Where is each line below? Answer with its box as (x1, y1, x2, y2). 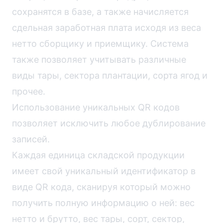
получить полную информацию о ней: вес (12, 197, 195, 208)
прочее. (12, 86, 45, 97)
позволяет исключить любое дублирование (12, 117, 206, 128)
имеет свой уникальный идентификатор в (12, 165, 196, 176)
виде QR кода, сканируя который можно (12, 181, 191, 192)
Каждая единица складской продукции (12, 149, 185, 160)
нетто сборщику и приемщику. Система (12, 38, 189, 49)
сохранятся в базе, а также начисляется (12, 6, 189, 17)
